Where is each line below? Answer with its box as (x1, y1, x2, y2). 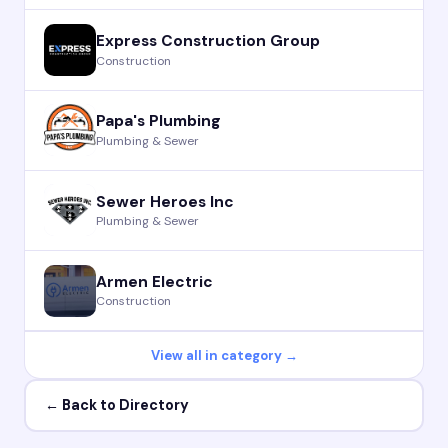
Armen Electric (96, 271, 214, 292)
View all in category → (150, 346, 298, 364)
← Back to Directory (44, 396, 189, 415)
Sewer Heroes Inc (96, 191, 235, 212)
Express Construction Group (96, 31, 321, 52)
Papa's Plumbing (96, 111, 222, 132)
